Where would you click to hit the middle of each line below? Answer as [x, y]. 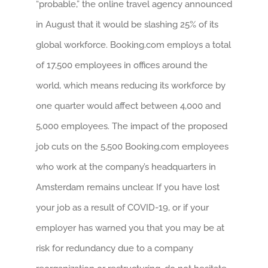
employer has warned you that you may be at [130, 228]
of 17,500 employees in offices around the [122, 65]
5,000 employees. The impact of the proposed [132, 126]
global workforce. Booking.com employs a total [133, 45]
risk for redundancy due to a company [115, 248]
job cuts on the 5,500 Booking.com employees [132, 146]
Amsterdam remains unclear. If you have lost [128, 187]
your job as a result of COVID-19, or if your [122, 207]
